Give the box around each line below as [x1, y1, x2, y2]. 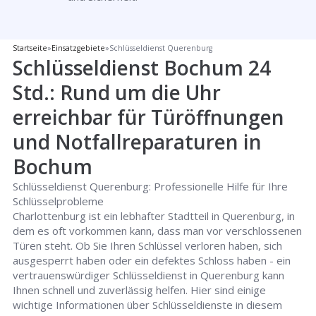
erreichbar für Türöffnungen [13, 104, 285, 130]
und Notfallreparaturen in [13, 128, 262, 155]
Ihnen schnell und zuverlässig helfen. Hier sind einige [13, 283, 267, 297]
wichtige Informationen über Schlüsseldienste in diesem [13, 298, 283, 312]
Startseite [13, 43, 48, 53]
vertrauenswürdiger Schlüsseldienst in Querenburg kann [13, 268, 285, 282]
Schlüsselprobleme [13, 194, 104, 208]
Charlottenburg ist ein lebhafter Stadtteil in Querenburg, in [13, 209, 296, 223]
